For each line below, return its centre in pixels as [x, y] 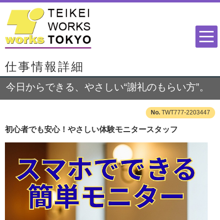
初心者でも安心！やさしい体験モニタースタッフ [91, 130]
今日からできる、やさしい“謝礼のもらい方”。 [108, 87]
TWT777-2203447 [186, 113]
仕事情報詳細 [45, 67]
